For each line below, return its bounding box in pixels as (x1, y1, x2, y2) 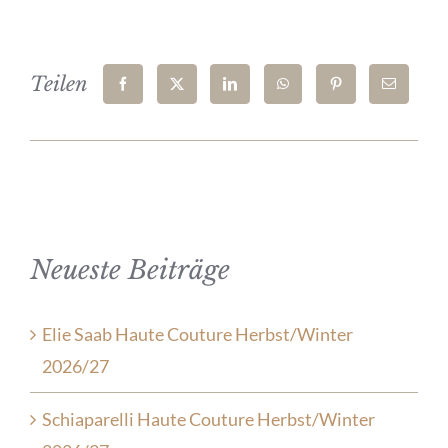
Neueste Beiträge (30, 253, 230, 286)
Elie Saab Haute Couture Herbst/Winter (42, 322, 353, 345)
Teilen (30, 71, 88, 96)
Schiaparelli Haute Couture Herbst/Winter (42, 407, 375, 430)
